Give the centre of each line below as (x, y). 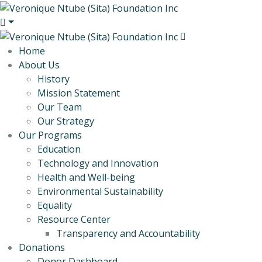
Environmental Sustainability (100, 192)
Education (59, 149)
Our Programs (50, 135)
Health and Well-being (86, 177)
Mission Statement (79, 93)
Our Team (60, 107)
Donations (42, 248)
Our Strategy (66, 121)
